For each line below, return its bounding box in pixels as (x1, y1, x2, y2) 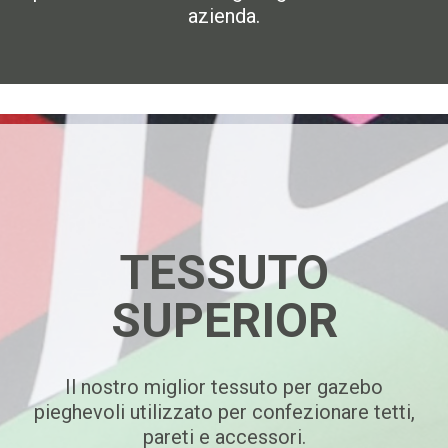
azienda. (188, 4, 260, 28)
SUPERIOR (110, 292, 338, 349)
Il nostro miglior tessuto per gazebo (65, 375, 383, 399)
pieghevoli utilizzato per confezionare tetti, (33, 400, 415, 424)
